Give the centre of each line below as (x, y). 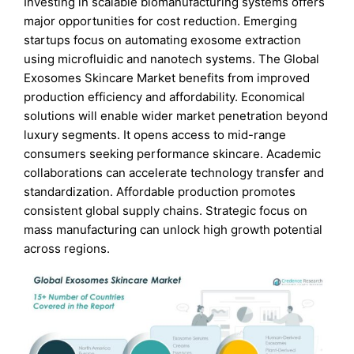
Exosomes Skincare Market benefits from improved (167, 77)
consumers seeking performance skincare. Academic (173, 153)
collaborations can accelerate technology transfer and (174, 172)
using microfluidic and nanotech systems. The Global (172, 58)
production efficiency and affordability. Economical (165, 96)
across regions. (67, 248)
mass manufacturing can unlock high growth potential (173, 229)
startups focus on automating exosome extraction (163, 40)
